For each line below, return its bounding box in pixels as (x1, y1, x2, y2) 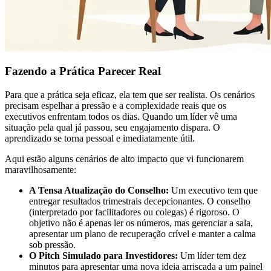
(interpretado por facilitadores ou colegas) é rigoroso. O (29, 207, 240, 218)
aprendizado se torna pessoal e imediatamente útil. (5, 133, 195, 144)
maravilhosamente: (5, 165, 76, 175)
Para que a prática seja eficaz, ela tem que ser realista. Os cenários (5, 90, 255, 100)
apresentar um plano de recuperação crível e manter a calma (29, 229, 256, 240)
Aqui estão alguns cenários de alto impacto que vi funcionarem (5, 154, 244, 165)
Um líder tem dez (178, 250, 246, 261)
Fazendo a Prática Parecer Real (5, 65, 161, 78)
